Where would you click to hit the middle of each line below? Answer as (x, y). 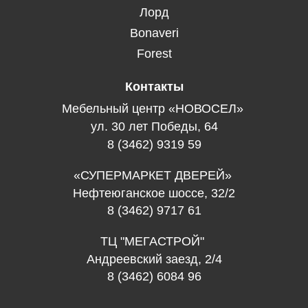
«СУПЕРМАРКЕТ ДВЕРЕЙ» (154, 175)
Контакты (154, 86)
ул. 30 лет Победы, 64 (154, 126)
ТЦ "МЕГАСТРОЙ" (154, 241)
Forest (154, 53)
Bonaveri (154, 33)
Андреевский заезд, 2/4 (154, 259)
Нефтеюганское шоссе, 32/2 (154, 193)
